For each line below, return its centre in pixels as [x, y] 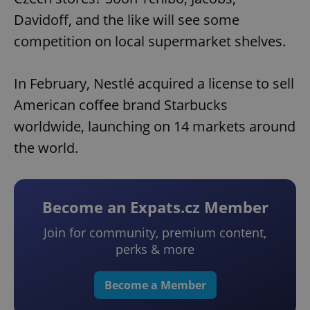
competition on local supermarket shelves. [150, 42]
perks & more [155, 249]
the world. [46, 148]
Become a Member [155, 285]
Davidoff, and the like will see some [127, 20]
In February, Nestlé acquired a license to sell [154, 84]
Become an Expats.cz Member [155, 207]
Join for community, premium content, [155, 233]
